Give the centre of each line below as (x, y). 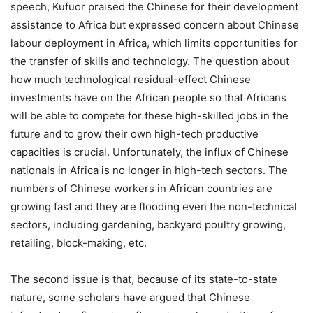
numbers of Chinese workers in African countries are (141, 189)
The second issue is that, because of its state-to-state (144, 279)
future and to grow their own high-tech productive (134, 134)
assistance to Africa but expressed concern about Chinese (155, 25)
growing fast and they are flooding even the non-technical (154, 207)
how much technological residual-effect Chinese (131, 80)
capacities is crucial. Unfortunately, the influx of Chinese (150, 152)
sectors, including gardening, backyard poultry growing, (148, 225)
